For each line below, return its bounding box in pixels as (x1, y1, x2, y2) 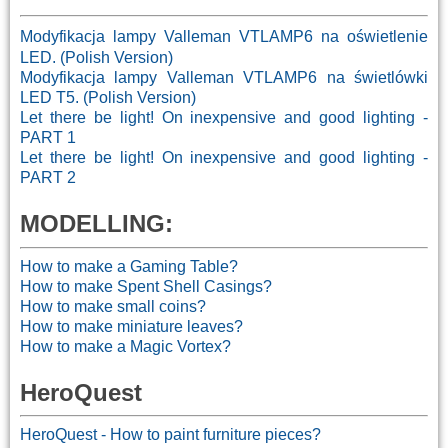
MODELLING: (20, 209, 173, 237)
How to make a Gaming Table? (20, 257, 238, 275)
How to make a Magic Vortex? (20, 337, 231, 355)
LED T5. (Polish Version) (20, 88, 196, 106)
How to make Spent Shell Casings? (20, 277, 272, 295)
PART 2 (20, 168, 76, 186)
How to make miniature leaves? (20, 317, 243, 335)
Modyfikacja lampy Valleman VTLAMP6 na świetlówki (20, 68, 428, 86)
